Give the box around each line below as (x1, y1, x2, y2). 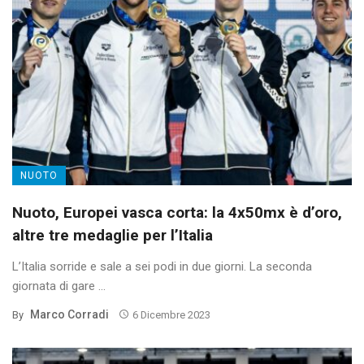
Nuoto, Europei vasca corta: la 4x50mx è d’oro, (12, 202, 342, 222)
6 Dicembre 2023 (132, 308, 210, 321)
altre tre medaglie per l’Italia (12, 225, 213, 245)
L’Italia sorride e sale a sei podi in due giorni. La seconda (12, 258, 312, 274)
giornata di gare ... (12, 278, 106, 293)
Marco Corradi (30, 307, 109, 321)
